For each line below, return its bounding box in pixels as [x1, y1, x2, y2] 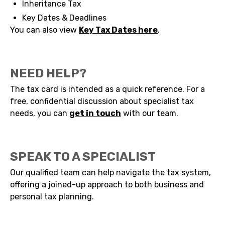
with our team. [121, 108, 178, 119]
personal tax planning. [10, 192, 94, 202]
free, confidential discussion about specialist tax [10, 96, 194, 106]
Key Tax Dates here [79, 25, 158, 35]
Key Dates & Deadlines [22, 13, 106, 23]
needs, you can [10, 108, 69, 119]
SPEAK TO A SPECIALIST [10, 150, 156, 164]
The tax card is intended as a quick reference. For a [10, 84, 205, 94]
